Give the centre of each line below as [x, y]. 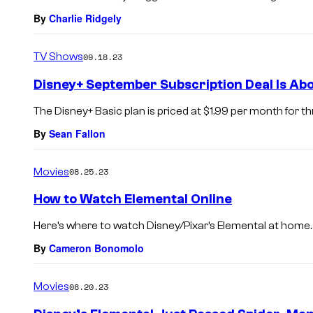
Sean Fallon [77, 133]
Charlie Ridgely [85, 19]
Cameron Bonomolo [96, 248]
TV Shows [58, 57]
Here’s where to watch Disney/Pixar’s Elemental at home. [173, 226]
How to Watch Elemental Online [133, 199]
